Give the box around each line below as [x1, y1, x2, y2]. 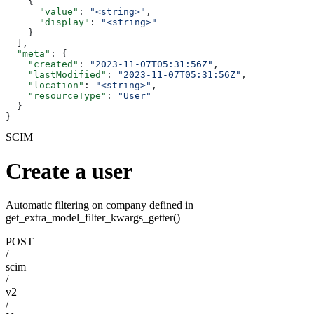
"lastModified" [6, 69, 107, 80]
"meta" [6, 48, 50, 59]
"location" [6, 79, 84, 90]
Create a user [6, 158, 132, 184]
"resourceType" [6, 90, 107, 101]
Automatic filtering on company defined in [6, 199, 193, 212]
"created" [6, 58, 78, 69]
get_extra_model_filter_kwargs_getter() [6, 212, 180, 224]
